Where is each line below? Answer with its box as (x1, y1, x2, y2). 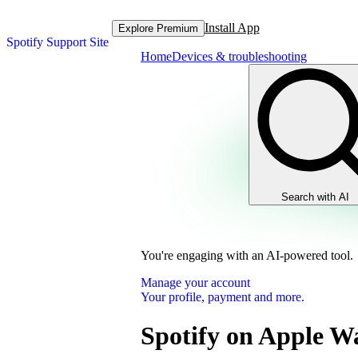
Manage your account (141, 276, 250, 289)
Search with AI (281, 191, 349, 203)
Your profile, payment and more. (141, 290, 304, 304)
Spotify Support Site (6, 35, 109, 49)
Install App (204, 21, 260, 34)
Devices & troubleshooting (172, 50, 307, 63)
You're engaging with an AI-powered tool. (141, 249, 353, 262)
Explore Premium (117, 22, 198, 34)
